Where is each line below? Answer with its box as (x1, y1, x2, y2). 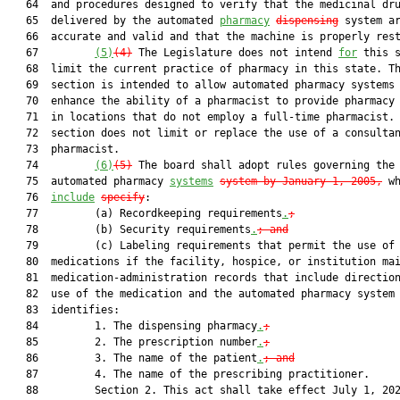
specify (101, 191, 145, 204)
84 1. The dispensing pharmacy (7, 320, 257, 332)
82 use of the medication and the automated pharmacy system (7, 287, 395, 300)
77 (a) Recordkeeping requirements (7, 207, 282, 220)
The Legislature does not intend (132, 46, 338, 59)
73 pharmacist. (7, 143, 120, 155)
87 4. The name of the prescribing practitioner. (7, 368, 370, 380)
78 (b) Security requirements (7, 223, 251, 236)
